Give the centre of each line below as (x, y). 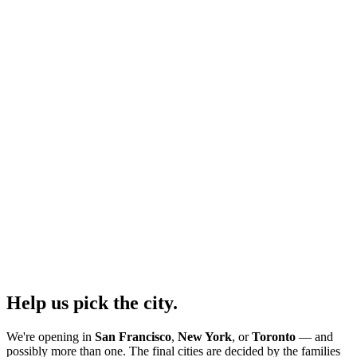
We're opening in (51, 337)
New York (205, 337)
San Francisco (133, 337)
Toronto (274, 337)
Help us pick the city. (92, 303)
